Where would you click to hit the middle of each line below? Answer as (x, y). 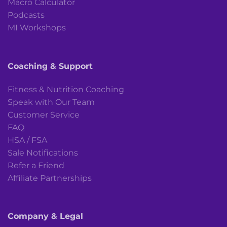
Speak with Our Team (51, 102)
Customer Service (44, 115)
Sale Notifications (43, 153)
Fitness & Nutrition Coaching (66, 89)
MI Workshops (37, 27)
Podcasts (26, 15)
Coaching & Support (50, 66)
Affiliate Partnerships (50, 178)
